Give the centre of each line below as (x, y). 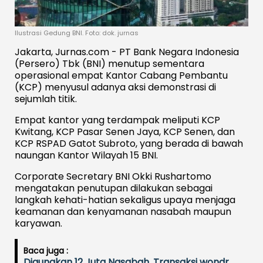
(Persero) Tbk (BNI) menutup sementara (109, 63)
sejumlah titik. (46, 99)
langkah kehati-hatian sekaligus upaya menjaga (125, 200)
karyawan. (38, 223)
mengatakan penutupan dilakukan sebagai (114, 188)
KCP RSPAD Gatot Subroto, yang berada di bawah (129, 143)
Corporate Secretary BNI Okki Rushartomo (113, 176)
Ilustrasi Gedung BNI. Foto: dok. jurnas (77, 33)
